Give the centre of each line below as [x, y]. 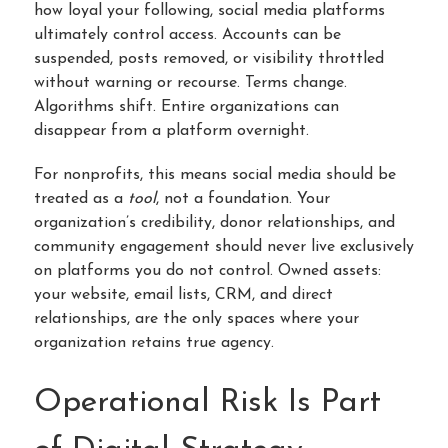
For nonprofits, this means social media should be [215, 175]
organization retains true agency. [154, 343]
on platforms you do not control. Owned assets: [207, 271]
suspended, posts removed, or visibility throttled [209, 58]
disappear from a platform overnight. [171, 130]
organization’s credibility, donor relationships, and [214, 223]
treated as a [81, 199]
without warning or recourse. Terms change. [190, 82]
